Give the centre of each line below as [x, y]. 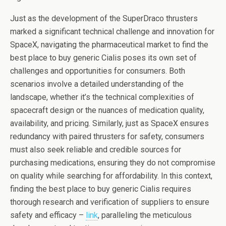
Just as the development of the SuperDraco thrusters [104, 19]
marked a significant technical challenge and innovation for [112, 32]
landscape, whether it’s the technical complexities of [102, 97]
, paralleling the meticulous [145, 215]
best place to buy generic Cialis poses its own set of [103, 58]
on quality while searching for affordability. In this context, [111, 176]
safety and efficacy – [48, 215]
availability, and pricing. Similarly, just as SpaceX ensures [109, 124]
